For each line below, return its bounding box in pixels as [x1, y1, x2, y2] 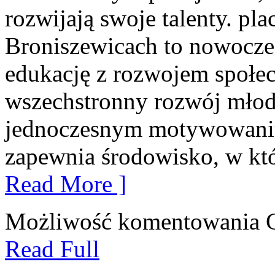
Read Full [5, 235, 99, 262]
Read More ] [5, 170, 126, 197]
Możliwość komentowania [5, 207, 266, 234]
